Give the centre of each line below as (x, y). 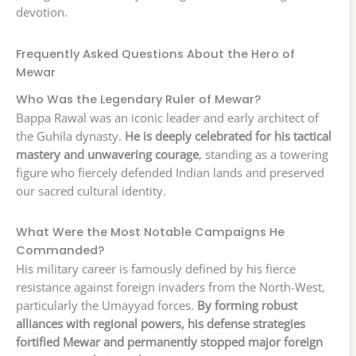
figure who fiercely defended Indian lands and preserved (170, 172)
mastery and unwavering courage (107, 154)
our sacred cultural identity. (91, 190)
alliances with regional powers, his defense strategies (161, 324)
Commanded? (60, 251)
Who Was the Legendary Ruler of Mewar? (138, 99)
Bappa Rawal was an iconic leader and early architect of (167, 117)
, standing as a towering (263, 154)
